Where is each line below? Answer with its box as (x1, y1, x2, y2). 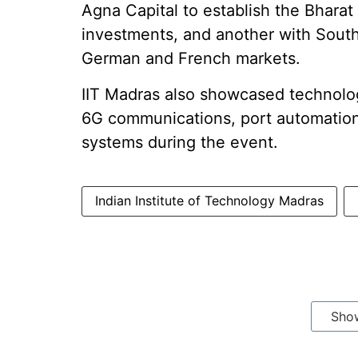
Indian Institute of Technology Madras (95, 193, 324, 209)
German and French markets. (82, 49, 300, 68)
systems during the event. (82, 133, 278, 152)
